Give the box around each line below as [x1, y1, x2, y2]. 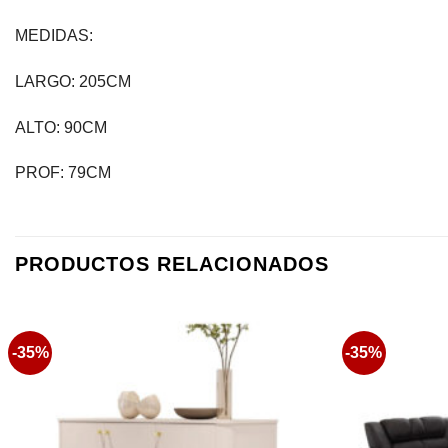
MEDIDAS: [15, 27, 93, 45]
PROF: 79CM [15, 164, 111, 182]
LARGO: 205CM [15, 72, 131, 90]
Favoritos [263, 350, 314, 363]
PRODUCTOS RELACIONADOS [15, 253, 329, 276]
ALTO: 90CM [15, 118, 107, 136]
